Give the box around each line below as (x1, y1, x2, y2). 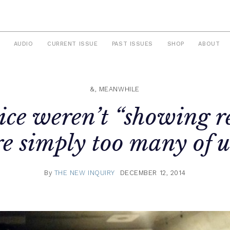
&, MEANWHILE (90, 85, 140, 93)
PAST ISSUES (111, 41, 153, 48)
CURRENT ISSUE (47, 41, 98, 48)
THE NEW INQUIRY (54, 168, 115, 177)
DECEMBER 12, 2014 (120, 168, 186, 177)
